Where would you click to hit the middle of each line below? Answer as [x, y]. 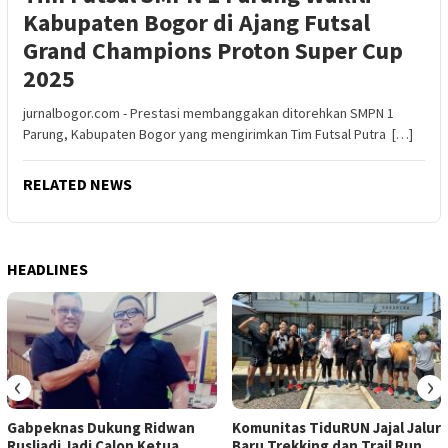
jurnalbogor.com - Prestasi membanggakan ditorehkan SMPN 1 [208, 112]
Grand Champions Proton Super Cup [213, 50]
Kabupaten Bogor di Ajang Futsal [196, 22]
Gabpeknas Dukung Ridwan [101, 428]
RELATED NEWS [77, 183]
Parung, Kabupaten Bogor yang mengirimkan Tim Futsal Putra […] [218, 133]
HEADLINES [47, 268]
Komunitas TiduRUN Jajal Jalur [336, 428]
